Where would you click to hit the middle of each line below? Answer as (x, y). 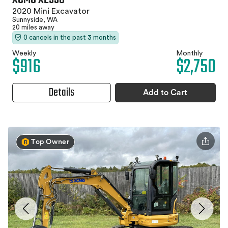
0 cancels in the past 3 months (70, 37)
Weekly (24, 53)
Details (61, 92)
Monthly (189, 53)
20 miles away (33, 27)
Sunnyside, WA (35, 19)
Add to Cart (165, 92)
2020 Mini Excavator (51, 11)
